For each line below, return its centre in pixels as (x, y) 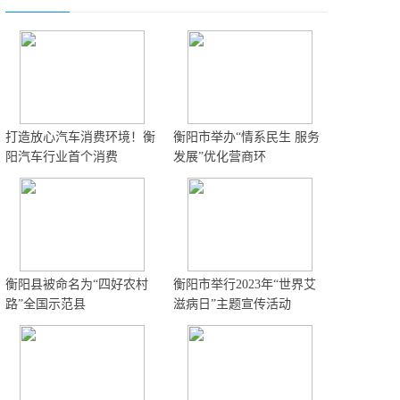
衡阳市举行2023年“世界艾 (245, 284)
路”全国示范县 (46, 304)
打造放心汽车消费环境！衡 (80, 137)
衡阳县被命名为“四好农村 (77, 284)
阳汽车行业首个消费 (62, 157)
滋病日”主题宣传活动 (232, 304)
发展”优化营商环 (220, 157)
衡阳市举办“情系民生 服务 (246, 137)
